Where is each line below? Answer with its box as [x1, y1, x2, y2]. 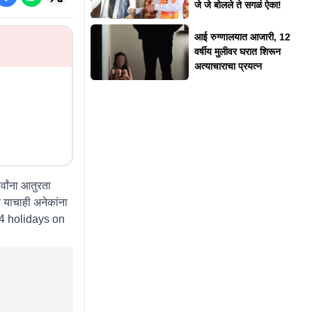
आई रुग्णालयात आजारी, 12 [194, 31, 290, 43]
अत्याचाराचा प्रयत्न [194, 61, 262, 72]
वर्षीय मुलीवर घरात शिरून [194, 46, 281, 58]
